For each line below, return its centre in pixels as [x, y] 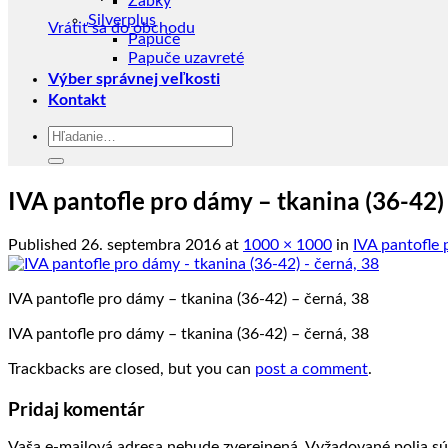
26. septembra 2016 [151, 244]
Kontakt [77, 98]
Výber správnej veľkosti [134, 77]
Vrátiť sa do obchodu [121, 28]
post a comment [311, 368]
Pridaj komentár [76, 408]
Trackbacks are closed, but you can [131, 368]
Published [44, 244]
